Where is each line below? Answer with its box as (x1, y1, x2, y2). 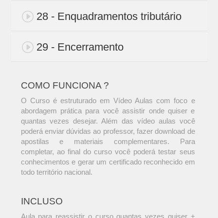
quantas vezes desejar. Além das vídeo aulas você (20, 117, 195, 126)
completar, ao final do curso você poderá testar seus (20, 147, 195, 156)
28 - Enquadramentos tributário (36, 10, 182, 23)
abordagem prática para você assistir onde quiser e (20, 107, 195, 115)
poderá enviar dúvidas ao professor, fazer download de (20, 127, 195, 136)
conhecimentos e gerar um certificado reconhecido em (20, 158, 195, 166)
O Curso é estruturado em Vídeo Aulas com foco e (20, 96, 195, 105)
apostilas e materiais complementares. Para (20, 137, 195, 146)
